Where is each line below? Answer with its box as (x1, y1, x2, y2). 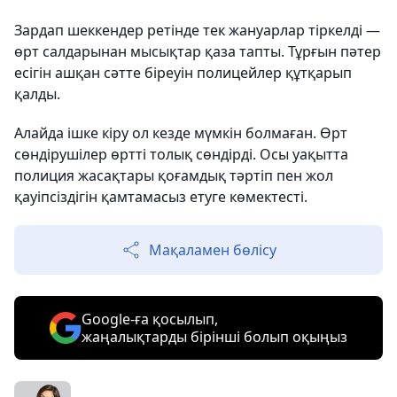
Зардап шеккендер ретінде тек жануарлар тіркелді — (14, 20, 380, 40)
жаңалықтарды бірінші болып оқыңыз (82, 327, 347, 346)
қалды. (14, 84, 60, 104)
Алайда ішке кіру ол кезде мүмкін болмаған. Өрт (14, 123, 347, 143)
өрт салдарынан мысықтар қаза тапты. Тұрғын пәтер (14, 42, 381, 61)
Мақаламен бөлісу (149, 240, 276, 260)
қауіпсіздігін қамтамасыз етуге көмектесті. (14, 187, 307, 206)
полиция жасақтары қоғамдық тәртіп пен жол (14, 166, 333, 185)
